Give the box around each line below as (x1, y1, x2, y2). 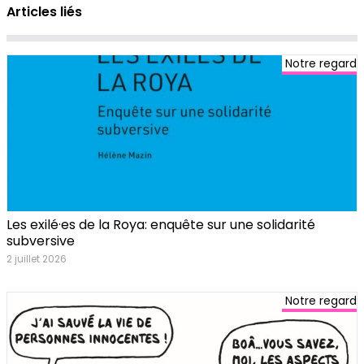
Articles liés (6, 2, 82, 22)
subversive (6, 232, 75, 251)
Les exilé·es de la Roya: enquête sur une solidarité (6, 215, 315, 235)
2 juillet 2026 (6, 252, 67, 266)
